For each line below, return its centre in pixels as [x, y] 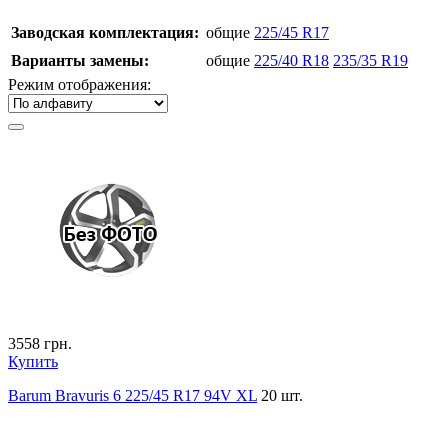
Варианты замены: [80, 60]
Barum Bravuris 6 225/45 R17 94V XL [132, 395]
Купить [33, 361]
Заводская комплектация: [105, 32]
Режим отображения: [79, 84]
